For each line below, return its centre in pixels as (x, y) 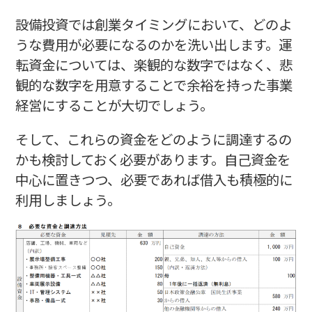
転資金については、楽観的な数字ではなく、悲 (154, 65)
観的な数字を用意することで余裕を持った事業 (154, 85)
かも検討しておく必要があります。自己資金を (153, 159)
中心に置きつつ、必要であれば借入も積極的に (154, 180)
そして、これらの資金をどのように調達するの (153, 139)
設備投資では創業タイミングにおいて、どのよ (153, 24)
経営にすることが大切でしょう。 (114, 105)
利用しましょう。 (68, 200)
